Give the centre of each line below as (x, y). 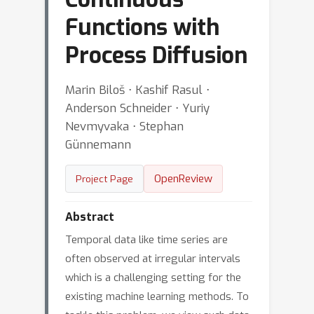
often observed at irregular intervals (153, 259)
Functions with (142, 27)
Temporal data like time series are (146, 240)
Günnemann (98, 144)
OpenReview (183, 179)
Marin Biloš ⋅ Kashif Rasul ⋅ (137, 90)
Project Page (104, 179)
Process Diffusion (156, 55)
